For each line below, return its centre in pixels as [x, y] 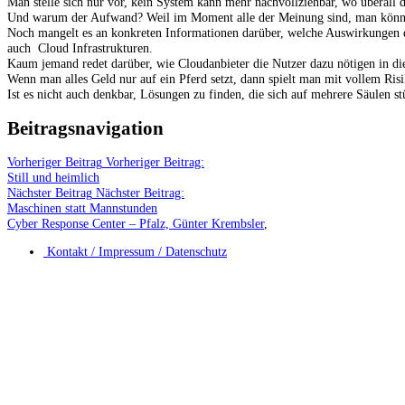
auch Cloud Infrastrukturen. [80, 47]
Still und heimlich [53, 177]
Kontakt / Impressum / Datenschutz [135, 252]
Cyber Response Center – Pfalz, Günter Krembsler [136, 223]
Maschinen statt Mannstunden [82, 207]
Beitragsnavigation [85, 127]
